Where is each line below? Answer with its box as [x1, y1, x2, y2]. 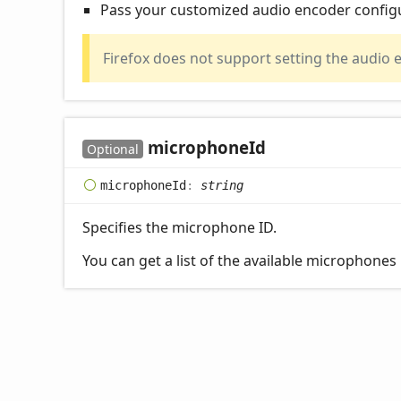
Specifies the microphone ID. [82, 218, 277, 238]
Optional [87, 141, 139, 158]
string [200, 177, 243, 192]
